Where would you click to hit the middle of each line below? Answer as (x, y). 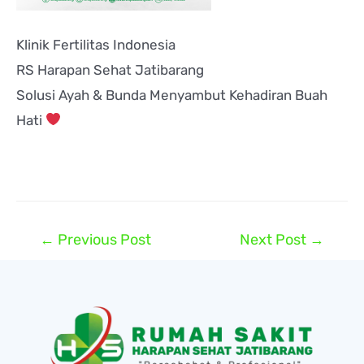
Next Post (274, 239)
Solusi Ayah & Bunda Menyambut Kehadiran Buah (172, 95)
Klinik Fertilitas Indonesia (96, 44)
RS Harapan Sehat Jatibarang (110, 69)
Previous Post (103, 239)
